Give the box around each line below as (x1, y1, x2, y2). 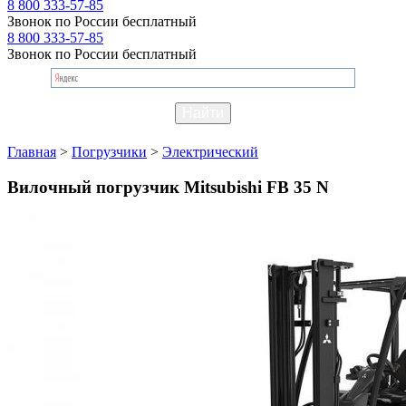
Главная (7, 143, 56, 159)
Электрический (162, 143, 258, 159)
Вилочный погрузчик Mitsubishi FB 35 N (7, 177, 329, 197)
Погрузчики (72, 143, 147, 159)
